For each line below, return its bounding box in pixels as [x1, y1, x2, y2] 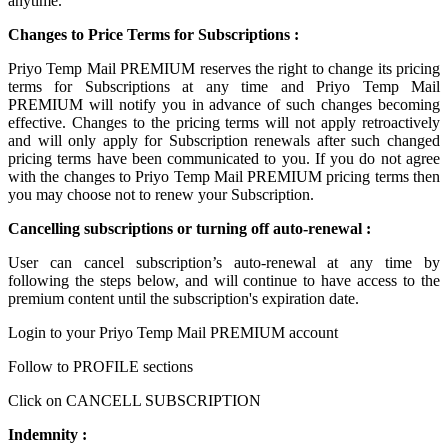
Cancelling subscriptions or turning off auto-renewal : [8, 220, 371, 237]
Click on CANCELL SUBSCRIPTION [8, 392, 261, 409]
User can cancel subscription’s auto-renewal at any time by [8, 254, 440, 271]
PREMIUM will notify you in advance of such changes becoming [8, 96, 440, 113]
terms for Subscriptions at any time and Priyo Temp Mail [8, 78, 440, 95]
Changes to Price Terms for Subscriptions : [8, 26, 299, 43]
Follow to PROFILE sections [8, 358, 193, 375]
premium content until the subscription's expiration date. [8, 290, 359, 307]
